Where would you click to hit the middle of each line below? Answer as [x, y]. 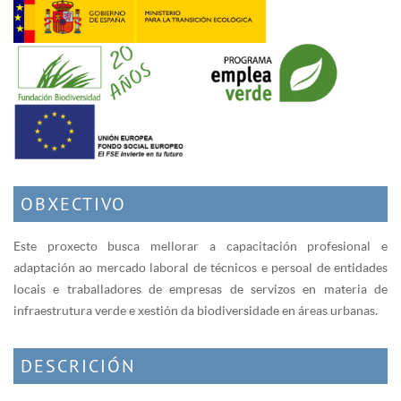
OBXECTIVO [73, 204]
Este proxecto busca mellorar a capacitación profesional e [200, 246]
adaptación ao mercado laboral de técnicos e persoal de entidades [200, 268]
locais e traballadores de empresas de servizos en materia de [200, 289]
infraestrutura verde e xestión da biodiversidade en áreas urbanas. [196, 311]
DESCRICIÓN [78, 366]
